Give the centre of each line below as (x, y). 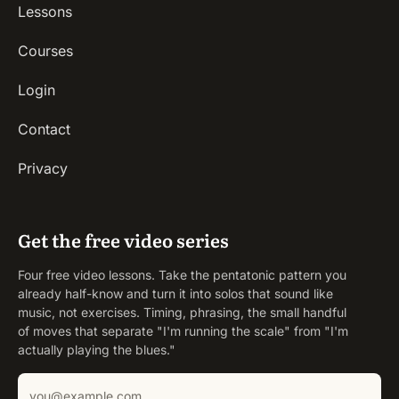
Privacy (43, 169)
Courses (45, 51)
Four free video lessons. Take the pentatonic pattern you (182, 275)
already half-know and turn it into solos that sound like (175, 294)
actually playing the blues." (97, 350)
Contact (44, 130)
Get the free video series (123, 240)
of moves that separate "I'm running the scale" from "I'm (183, 331)
